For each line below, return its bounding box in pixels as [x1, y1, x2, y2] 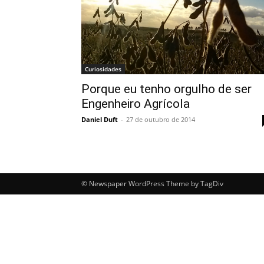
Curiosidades [85, 65, 121, 73]
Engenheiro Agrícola [81, 97, 190, 111]
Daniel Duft [81, 115, 118, 124]
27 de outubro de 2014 [126, 115, 195, 124]
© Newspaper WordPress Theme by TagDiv [81, 179, 223, 189]
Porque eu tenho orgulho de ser [81, 82, 252, 96]
